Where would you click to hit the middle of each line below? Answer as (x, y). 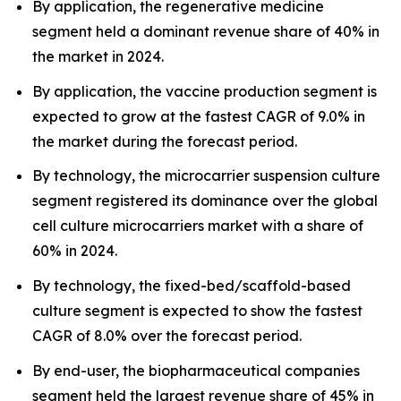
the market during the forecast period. (165, 141)
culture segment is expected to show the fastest (197, 310)
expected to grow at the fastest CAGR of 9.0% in (199, 116)
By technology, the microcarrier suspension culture (206, 176)
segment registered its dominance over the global (205, 201)
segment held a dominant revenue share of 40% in (206, 31)
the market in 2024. (98, 56)
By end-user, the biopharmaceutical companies (196, 370)
